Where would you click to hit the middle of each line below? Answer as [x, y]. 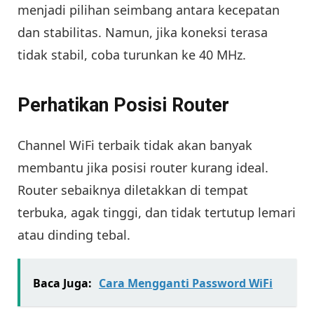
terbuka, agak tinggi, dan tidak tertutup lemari [157, 212]
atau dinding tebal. [74, 234]
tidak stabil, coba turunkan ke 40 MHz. [132, 54]
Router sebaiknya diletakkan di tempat [133, 190]
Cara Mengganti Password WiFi [186, 283]
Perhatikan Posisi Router [123, 105]
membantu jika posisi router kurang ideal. [143, 167]
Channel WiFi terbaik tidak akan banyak [135, 145]
